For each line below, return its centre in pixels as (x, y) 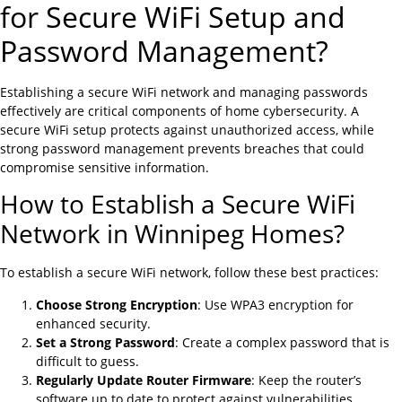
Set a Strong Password (105, 342)
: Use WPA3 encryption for (275, 304)
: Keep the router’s (306, 380)
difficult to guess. (87, 361)
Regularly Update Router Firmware (144, 380)
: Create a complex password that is (282, 342)
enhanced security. (93, 323)
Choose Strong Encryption (117, 304)
